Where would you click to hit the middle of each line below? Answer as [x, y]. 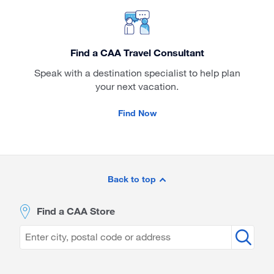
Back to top [133, 179]
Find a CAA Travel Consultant [137, 53]
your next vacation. [137, 86]
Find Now [137, 113]
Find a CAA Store [76, 211]
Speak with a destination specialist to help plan [137, 73]
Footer [42, 182]
